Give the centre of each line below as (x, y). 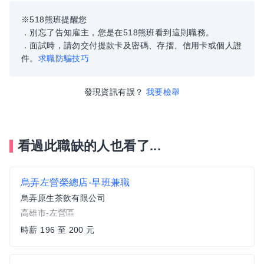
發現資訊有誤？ (114, 92)
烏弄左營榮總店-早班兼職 (75, 182)
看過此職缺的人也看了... (90, 146)
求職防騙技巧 (64, 58)
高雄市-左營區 (48, 213)
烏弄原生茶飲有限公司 (63, 198)
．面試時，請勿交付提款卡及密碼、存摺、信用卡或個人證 (132, 45)
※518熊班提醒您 (54, 19)
